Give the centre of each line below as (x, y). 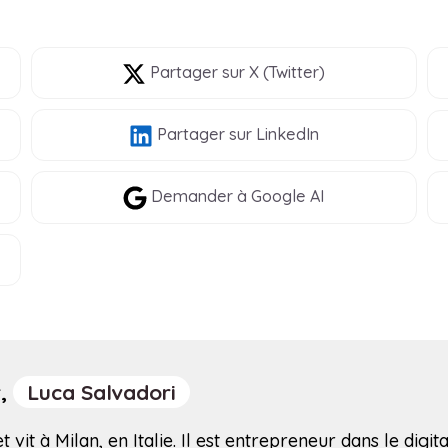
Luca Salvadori (101, 391)
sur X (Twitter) (272, 72)
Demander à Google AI (236, 196)
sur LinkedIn (271, 134)
